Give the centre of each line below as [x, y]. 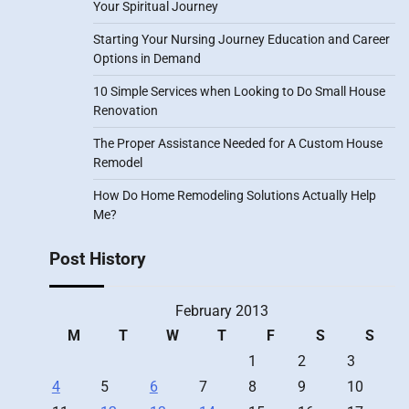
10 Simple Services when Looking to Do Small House [239, 91]
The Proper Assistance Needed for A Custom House [237, 143]
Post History [97, 259]
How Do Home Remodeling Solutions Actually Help [234, 195]
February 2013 [222, 311]
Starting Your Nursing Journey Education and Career [241, 39]
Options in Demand [147, 58]
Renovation [125, 110]
